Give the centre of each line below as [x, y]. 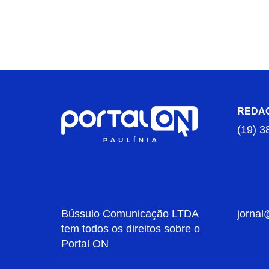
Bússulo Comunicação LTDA [130, 214]
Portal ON [85, 244]
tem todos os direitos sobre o [131, 229]
